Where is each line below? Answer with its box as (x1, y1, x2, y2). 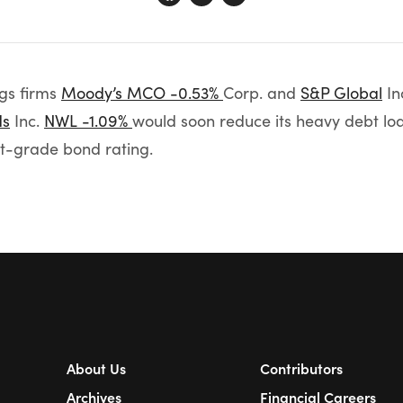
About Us (67, 358, 126, 378)
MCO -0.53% (127, 82, 223, 103)
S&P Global (300, 82, 382, 103)
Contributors (260, 358, 343, 378)
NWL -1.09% (44, 110, 132, 131)
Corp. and (223, 82, 300, 103)
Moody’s (61, 82, 127, 103)
